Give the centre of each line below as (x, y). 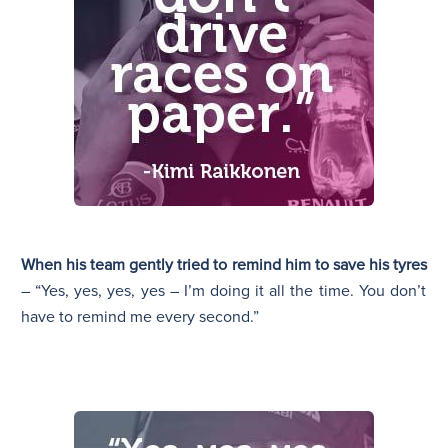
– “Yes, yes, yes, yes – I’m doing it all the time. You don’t (223, 290)
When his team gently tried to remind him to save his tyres (224, 264)
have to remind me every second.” (140, 316)
